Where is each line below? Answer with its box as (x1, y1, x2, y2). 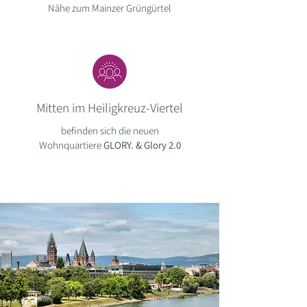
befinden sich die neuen (60, 124, 159, 137)
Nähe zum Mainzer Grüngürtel (48, 1, 171, 14)
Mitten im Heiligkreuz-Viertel (36, 99, 183, 116)
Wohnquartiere (38, 138, 103, 151)
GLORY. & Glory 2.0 (103, 138, 181, 151)
